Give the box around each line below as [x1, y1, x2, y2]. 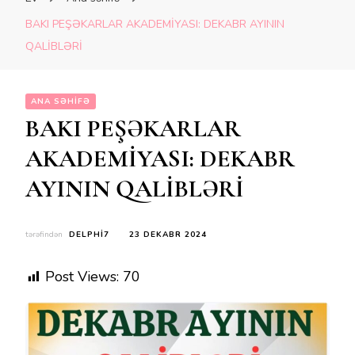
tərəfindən [25, 229, 65, 240]
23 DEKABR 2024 [129, 229, 207, 240]
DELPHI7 [69, 229, 109, 240]
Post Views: [45, 267, 119, 286]
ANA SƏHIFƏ [31, 96, 90, 107]
